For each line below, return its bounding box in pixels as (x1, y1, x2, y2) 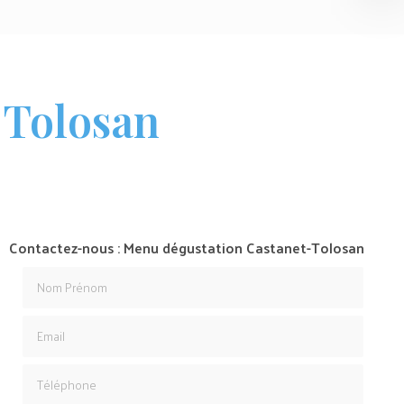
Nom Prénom (21, 262, 105, 289)
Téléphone (21, 359, 87, 386)
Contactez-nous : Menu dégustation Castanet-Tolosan (8, 234, 364, 262)
